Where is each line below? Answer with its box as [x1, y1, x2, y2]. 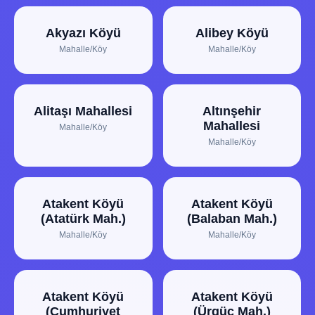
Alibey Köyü [195, 26, 269, 40]
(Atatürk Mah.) [40, 212, 126, 226]
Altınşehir [202, 104, 262, 118]
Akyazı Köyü [45, 26, 121, 40]
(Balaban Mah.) [186, 212, 277, 226]
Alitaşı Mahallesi [34, 104, 133, 118]
